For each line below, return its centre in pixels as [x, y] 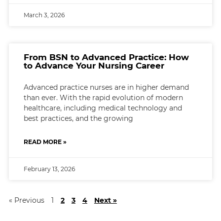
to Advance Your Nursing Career [94, 65]
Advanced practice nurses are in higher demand [106, 87]
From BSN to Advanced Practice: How [106, 57]
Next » [105, 200]
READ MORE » [45, 142]
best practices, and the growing [78, 118]
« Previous [26, 200]
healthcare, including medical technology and [103, 108]
